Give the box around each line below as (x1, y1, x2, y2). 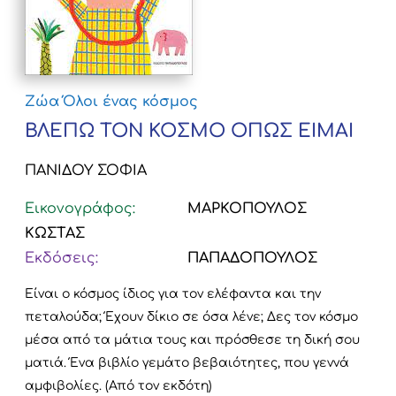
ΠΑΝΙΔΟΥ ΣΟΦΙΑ (25, 163, 147, 179)
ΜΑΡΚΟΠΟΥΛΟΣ (183, 201, 308, 217)
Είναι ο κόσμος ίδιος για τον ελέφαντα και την (25, 287, 321, 301)
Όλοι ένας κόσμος (63, 94, 198, 110)
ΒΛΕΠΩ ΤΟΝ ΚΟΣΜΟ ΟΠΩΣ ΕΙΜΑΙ (25, 120, 354, 142)
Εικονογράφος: (25, 201, 135, 217)
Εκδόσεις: (25, 250, 98, 267)
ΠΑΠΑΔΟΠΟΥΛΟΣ (183, 250, 318, 267)
